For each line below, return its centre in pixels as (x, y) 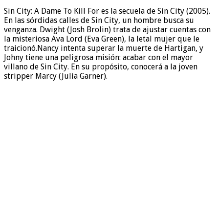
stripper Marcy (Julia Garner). (56, 76)
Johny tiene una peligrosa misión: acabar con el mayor (99, 57)
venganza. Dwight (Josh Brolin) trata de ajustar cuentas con (107, 29)
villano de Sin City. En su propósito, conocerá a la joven (101, 66)
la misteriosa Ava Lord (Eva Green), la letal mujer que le (102, 39)
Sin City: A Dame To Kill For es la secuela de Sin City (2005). (107, 11)
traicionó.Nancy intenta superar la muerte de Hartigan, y (104, 48)
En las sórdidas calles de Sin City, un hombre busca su (99, 20)
